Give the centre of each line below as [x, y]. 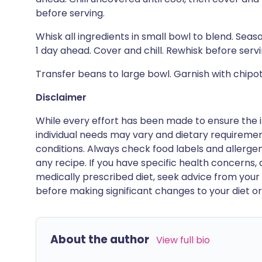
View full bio [183, 240]
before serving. [70, 13]
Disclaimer [61, 97]
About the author [100, 239]
